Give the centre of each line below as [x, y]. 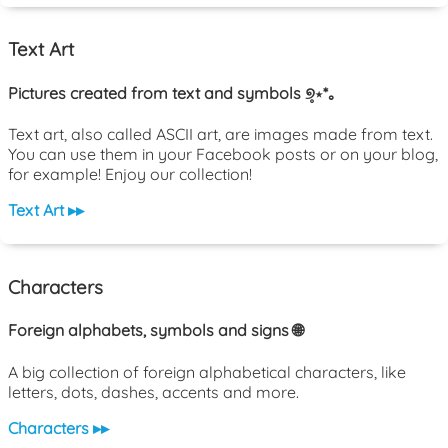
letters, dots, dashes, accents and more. [153, 392]
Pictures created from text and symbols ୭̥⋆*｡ [172, 92]
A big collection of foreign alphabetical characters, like [207, 372]
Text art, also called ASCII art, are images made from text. [220, 133]
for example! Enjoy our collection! [130, 173]
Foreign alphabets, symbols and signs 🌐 [155, 329]
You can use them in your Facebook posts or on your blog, [223, 153]
